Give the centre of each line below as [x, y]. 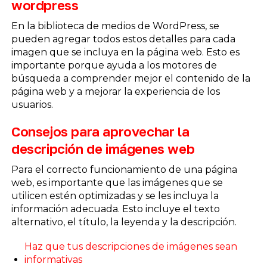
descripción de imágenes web [103, 149]
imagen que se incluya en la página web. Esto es [125, 52]
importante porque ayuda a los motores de [114, 65]
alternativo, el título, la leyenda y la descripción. [124, 222]
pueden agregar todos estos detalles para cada [123, 39]
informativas [53, 260]
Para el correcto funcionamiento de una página [124, 170]
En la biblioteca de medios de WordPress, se [115, 26]
